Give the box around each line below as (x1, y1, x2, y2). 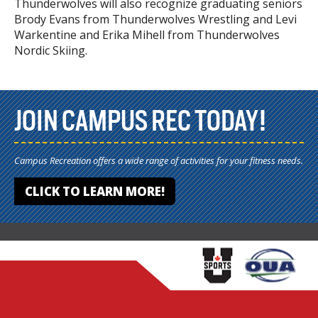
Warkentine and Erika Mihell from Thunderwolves (14, 26, 280, 43)
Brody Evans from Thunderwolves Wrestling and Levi (14, 11, 297, 27)
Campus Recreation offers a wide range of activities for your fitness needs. (14, 153, 303, 167)
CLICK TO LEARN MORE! (25, 182, 165, 199)
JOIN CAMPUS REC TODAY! (14, 104, 267, 137)
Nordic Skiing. (14, 42, 87, 58)
